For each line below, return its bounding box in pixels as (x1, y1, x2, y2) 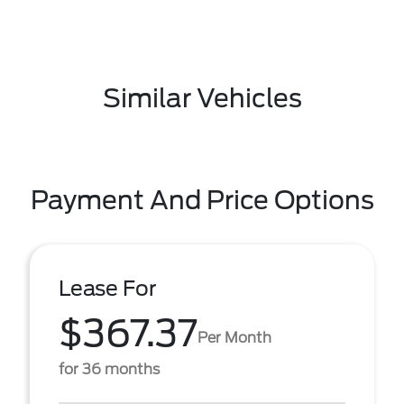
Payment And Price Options (30, 185, 374, 216)
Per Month (197, 328, 271, 346)
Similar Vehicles (102, 83, 302, 114)
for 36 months (59, 361, 160, 378)
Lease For (59, 276, 157, 301)
